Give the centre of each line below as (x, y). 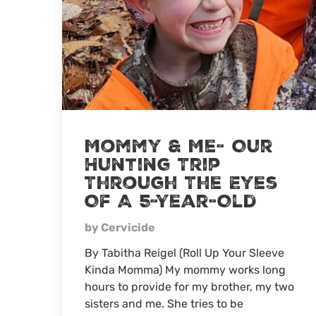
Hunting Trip (153, 165)
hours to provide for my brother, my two (189, 287)
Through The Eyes (181, 184)
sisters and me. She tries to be (164, 304)
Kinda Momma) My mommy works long (185, 270)
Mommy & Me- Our (179, 147)
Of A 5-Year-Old (171, 202)
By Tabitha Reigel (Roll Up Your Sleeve (184, 253)
